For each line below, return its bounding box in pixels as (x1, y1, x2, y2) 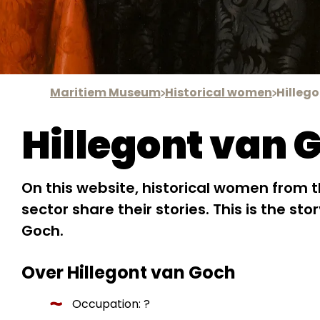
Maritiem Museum (49, 84, 161, 101)
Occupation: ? (71, 295, 150, 312)
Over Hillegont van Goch (21, 260, 236, 284)
